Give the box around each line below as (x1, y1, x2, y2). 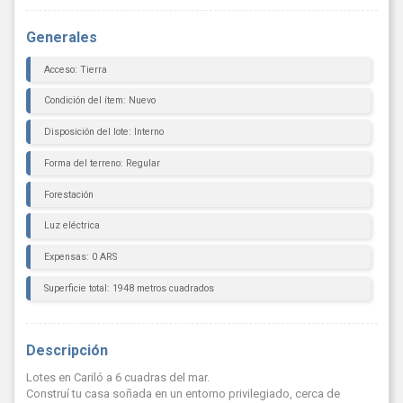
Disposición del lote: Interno (43, 126, 164, 139)
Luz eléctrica (43, 219, 100, 232)
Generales (25, 29, 97, 47)
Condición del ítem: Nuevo (43, 94, 156, 107)
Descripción (25, 342, 108, 360)
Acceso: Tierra (43, 63, 107, 76)
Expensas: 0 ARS (43, 251, 117, 264)
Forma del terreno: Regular (43, 157, 160, 169)
